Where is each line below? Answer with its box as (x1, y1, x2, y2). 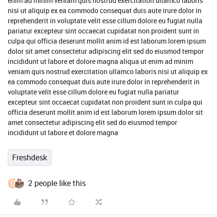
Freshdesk (12, 152, 47, 163)
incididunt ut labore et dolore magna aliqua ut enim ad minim (8, 57, 193, 66)
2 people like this (28, 178, 86, 188)
